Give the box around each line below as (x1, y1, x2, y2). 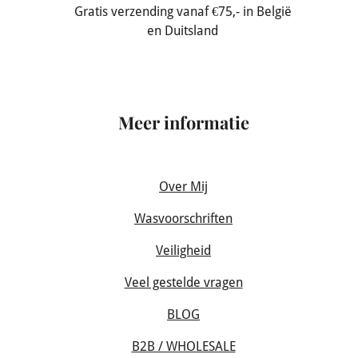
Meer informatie (117, 110, 249, 134)
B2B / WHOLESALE (131, 339, 236, 355)
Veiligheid (156, 243, 211, 259)
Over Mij (159, 179, 208, 195)
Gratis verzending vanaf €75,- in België (74, 4, 292, 20)
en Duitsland (147, 23, 219, 39)
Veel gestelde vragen (124, 275, 243, 291)
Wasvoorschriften (134, 211, 233, 227)
